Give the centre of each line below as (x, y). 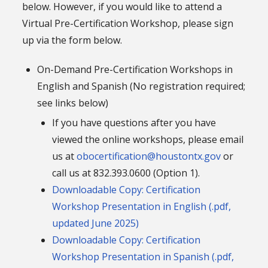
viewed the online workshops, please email (148, 140)
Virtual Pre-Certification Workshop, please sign (128, 24)
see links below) (73, 103)
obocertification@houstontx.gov (149, 156)
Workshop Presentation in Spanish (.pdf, (143, 257)
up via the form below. (72, 40)
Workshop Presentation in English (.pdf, (142, 207)
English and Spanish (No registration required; (141, 86)
